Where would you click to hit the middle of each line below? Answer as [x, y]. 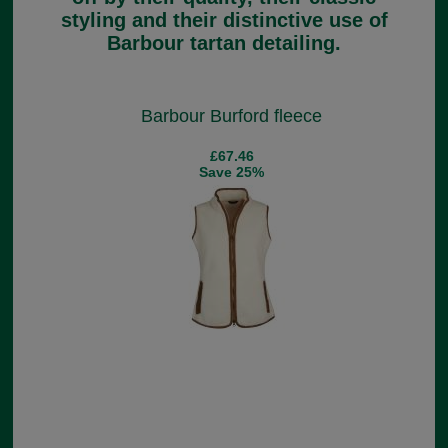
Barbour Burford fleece [231, 116]
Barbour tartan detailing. [224, 42]
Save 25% [231, 172]
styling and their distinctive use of [224, 19]
